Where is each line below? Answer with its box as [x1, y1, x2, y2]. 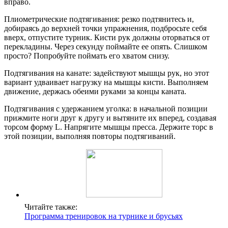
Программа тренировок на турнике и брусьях [24, 211, 183, 220]
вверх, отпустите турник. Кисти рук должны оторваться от [4, 33, 210, 42]
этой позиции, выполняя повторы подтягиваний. [4, 131, 176, 140]
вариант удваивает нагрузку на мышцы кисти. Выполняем [4, 77, 208, 87]
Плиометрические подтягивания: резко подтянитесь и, [4, 14, 194, 23]
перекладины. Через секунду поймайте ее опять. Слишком [4, 42, 207, 51]
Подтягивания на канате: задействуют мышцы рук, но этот [4, 68, 209, 77]
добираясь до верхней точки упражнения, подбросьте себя [4, 23, 207, 33]
